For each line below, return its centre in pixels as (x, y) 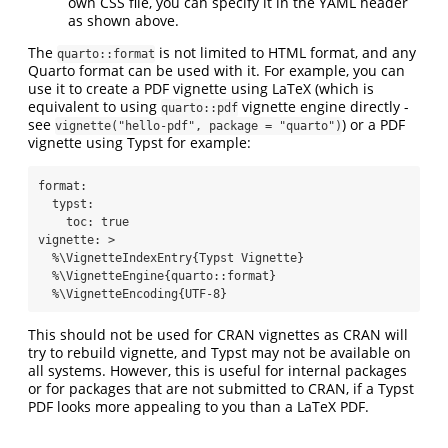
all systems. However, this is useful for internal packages (217, 370)
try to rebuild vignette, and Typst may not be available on (219, 352)
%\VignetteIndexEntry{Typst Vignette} (171, 257)
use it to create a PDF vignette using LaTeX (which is (201, 88)
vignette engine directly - (323, 106)
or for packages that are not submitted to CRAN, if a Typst (221, 388)
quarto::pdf (199, 107)
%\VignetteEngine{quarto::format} (157, 275)
